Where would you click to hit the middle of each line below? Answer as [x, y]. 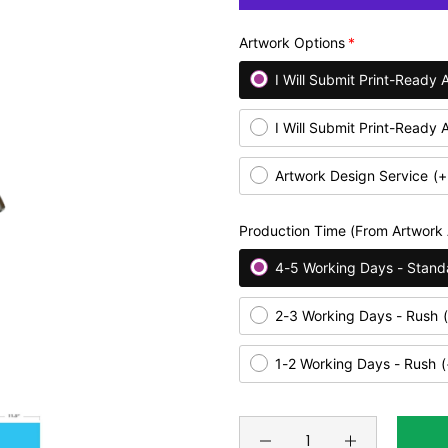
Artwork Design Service [351, 175]
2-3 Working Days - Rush [356, 315]
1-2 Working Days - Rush [355, 363]
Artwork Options [292, 42]
